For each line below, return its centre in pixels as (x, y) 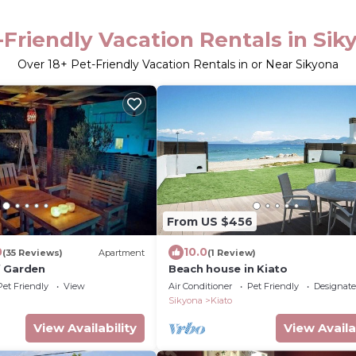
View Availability (85, 328)
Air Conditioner (200, 286)
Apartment (122, 252)
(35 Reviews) (33, 252)
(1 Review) (232, 252)
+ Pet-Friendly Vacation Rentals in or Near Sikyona (199, 64)
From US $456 (210, 221)
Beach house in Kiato (228, 269)
